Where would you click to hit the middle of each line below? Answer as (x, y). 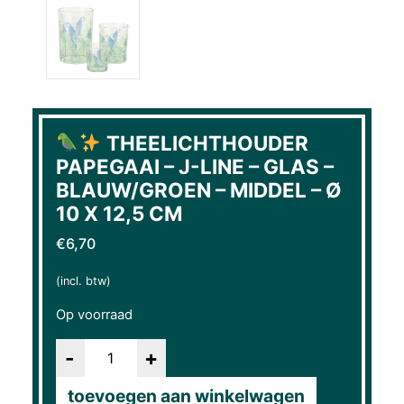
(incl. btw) (83, 280)
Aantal (76, 349)
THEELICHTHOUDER (205, 142)
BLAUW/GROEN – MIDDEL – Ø (198, 189)
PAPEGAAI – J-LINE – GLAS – (194, 166)
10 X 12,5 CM (119, 213)
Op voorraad (94, 314)
